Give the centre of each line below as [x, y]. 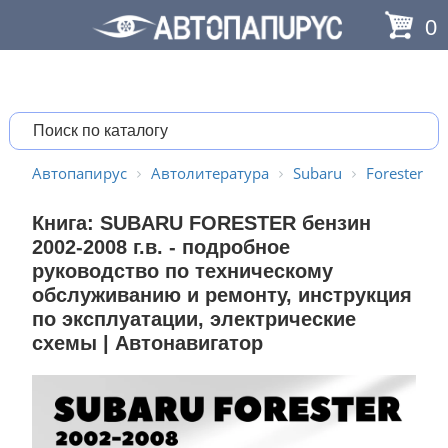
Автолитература [209, 173]
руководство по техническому [182, 271]
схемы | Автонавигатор [147, 343]
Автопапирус [79, 173]
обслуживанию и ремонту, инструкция [221, 295]
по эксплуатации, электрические [193, 319]
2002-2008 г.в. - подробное [160, 247]
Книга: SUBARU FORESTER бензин [201, 223]
